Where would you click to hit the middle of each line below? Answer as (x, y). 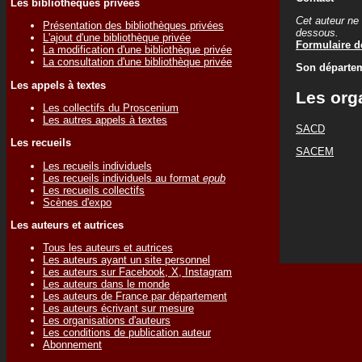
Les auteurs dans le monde (106, 284)
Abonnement (72, 345)
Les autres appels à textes (105, 120)
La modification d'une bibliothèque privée (137, 50)
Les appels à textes (58, 85)
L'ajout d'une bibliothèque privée (117, 38)
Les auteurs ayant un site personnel (126, 260)
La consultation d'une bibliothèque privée (137, 62)
